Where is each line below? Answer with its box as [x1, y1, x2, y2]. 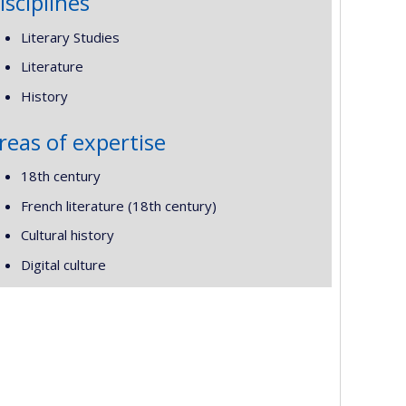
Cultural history [20, 226, 114, 245]
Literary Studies [20, 27, 120, 46]
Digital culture [20, 255, 106, 274]
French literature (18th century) [20, 196, 217, 215]
